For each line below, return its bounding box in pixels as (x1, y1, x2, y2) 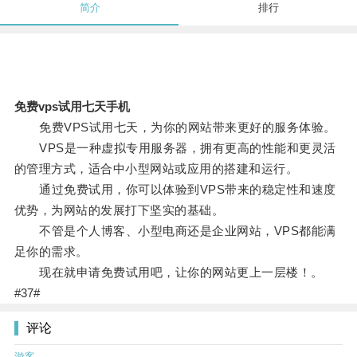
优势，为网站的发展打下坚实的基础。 (14, 203, 225, 218)
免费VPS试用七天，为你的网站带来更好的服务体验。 (14, 120, 336, 135)
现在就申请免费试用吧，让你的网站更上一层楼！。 (14, 265, 324, 280)
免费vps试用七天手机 (14, 100, 130, 114)
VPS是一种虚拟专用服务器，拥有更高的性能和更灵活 (14, 141, 336, 155)
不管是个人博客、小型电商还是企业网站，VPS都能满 (14, 224, 336, 238)
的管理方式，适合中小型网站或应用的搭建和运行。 (14, 162, 299, 176)
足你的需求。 (14, 245, 88, 259)
